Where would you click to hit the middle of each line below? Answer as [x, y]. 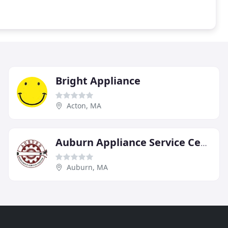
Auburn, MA [87, 167]
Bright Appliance [98, 80]
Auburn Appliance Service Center [204, 143]
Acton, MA [84, 105]
